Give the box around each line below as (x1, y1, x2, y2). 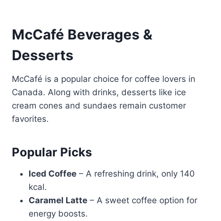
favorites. (12, 113, 49, 124)
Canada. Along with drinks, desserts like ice (12, 87, 186, 97)
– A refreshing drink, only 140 (76, 168, 195, 179)
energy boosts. (29, 208, 88, 219)
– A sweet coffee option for (87, 195, 197, 205)
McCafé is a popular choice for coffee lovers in (12, 74, 195, 84)
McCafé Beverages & (12, 26, 152, 43)
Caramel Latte (29, 195, 87, 205)
